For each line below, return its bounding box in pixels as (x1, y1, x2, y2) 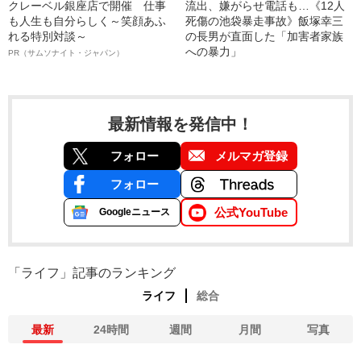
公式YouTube (214, 205, 288, 220)
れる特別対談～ (8, 30, 87, 44)
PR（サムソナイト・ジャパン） (8, 48, 124, 58)
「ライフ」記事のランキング (8, 266, 176, 280)
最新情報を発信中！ (108, 115, 253, 134)
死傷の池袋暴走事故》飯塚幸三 (185, 15, 344, 28)
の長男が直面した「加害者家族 (185, 30, 344, 44)
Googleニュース (98, 206, 170, 218)
